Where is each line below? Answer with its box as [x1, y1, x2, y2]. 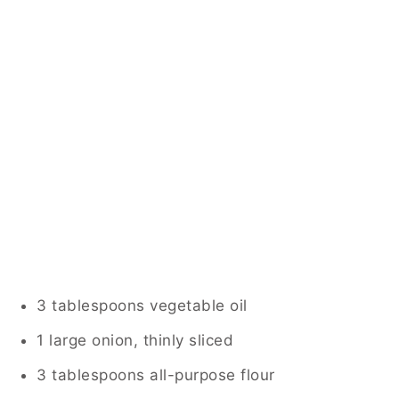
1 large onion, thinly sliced [37, 330, 233, 349]
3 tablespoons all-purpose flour [37, 365, 275, 384]
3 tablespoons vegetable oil [37, 296, 248, 314]
